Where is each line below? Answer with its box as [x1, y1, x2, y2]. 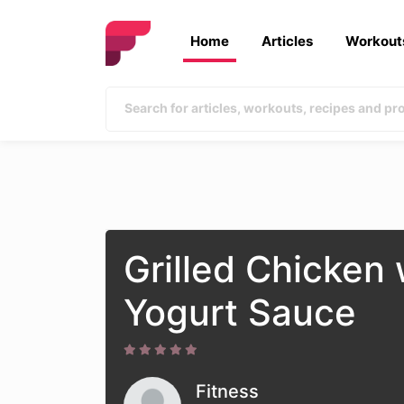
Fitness [196, 381, 259, 402]
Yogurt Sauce [124, 290, 356, 335]
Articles [262, 32, 313, 50]
